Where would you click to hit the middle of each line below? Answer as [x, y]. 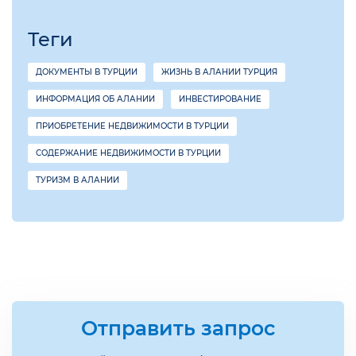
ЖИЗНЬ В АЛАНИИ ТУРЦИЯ [219, 72]
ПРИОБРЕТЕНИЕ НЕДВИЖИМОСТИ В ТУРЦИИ [132, 126]
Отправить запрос [178, 329]
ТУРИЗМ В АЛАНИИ [77, 180]
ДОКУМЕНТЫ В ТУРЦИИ [87, 72]
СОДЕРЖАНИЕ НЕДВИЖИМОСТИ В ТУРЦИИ [128, 153]
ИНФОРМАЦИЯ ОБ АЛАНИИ [95, 99]
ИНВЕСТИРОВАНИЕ [220, 99]
